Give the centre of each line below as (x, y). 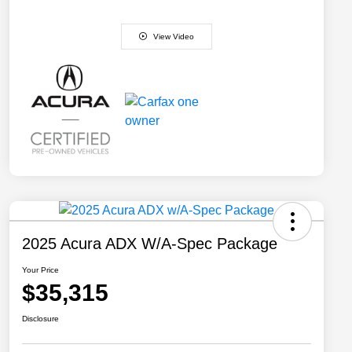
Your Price (40, 270)
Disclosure (40, 319)
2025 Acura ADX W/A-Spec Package (150, 244)
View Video (174, 36)
